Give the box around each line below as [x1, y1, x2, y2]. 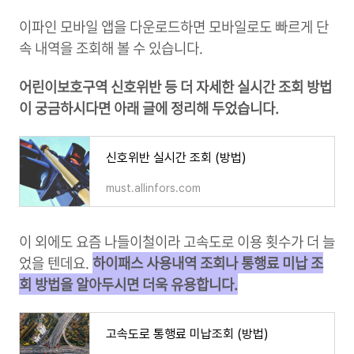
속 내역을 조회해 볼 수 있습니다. [19, 37, 203, 59]
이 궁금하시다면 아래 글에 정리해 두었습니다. [19, 97, 279, 119]
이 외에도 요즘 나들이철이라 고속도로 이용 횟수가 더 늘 [19, 231, 335, 253]
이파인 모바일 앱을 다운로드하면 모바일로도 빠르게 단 [19, 16, 329, 38]
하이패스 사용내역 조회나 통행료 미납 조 [92, 252, 323, 274]
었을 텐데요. [19, 252, 92, 274]
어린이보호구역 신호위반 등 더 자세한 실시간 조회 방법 [19, 76, 332, 98]
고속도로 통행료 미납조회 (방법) [106, 326, 269, 342]
